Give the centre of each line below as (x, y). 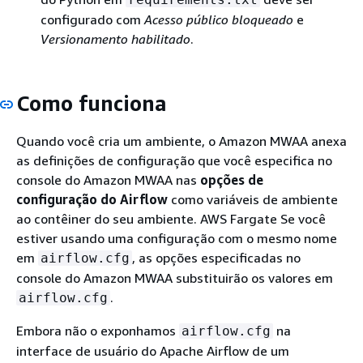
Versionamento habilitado (115, 38)
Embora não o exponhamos (98, 331)
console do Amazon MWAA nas (108, 180)
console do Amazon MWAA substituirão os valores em (175, 278)
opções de (232, 180)
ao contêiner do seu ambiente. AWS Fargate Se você (171, 219)
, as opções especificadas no (216, 258)
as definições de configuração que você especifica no (174, 160)
